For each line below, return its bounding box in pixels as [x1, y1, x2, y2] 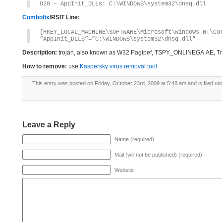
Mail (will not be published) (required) [114, 152, 202, 158]
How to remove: [22, 63, 67, 70]
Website [114, 167, 134, 173]
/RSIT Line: [50, 14, 80, 21]
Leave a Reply [22, 120, 75, 129]
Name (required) [114, 136, 154, 142]
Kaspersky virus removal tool [80, 63, 157, 70]
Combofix [22, 14, 50, 21]
